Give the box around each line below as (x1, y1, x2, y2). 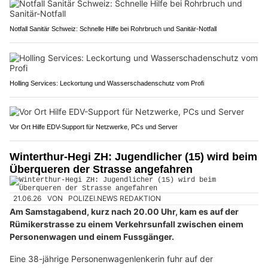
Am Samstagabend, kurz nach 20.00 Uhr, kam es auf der (10, 206, 239, 217)
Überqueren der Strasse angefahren (10, 163, 193, 176)
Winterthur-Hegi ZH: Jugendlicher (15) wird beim (10, 151, 257, 163)
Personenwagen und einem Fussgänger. (10, 231, 174, 242)
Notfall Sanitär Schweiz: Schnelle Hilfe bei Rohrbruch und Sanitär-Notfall (10, 25, 217, 33)
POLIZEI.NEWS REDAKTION (68, 194, 162, 203)
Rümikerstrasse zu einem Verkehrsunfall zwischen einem (10, 218, 243, 229)
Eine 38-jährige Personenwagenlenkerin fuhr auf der (10, 253, 213, 264)
